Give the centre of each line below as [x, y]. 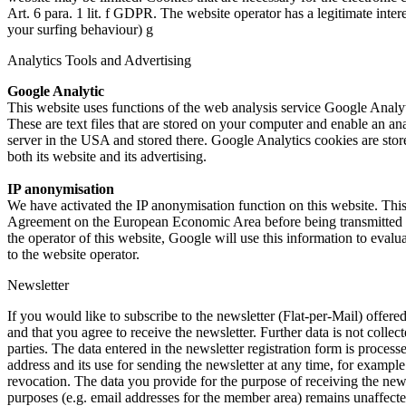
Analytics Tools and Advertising [99, 60]
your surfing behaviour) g [80, 29]
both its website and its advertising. [107, 156]
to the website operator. [73, 254]
